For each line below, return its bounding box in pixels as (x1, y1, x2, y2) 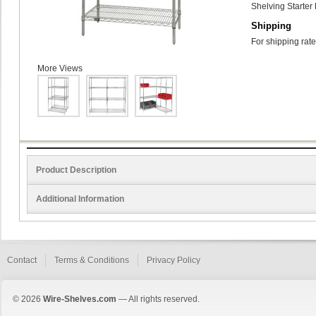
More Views (37, 63, 83, 73)
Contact (7, 255, 37, 265)
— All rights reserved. (116, 294, 200, 304)
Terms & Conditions (54, 255, 129, 265)
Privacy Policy (147, 255, 200, 265)
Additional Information (36, 194, 124, 204)
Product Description (36, 165, 116, 175)
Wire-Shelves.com (43, 294, 116, 304)
